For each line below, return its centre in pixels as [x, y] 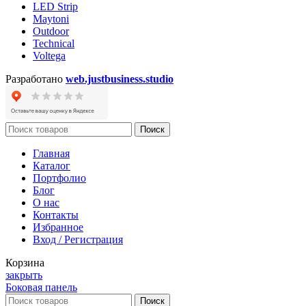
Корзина [25, 263]
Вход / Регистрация [78, 240]
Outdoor [51, 31]
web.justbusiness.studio [120, 79]
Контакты [56, 215]
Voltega [49, 56]
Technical [54, 44]
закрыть [24, 275]
